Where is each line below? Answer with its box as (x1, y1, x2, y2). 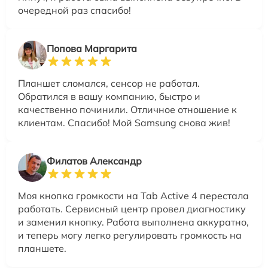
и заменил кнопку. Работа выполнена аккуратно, (18, 216, 249, 229)
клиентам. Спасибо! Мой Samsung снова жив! (18, 117, 230, 129)
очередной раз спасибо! (18, 4, 131, 17)
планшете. (18, 242, 66, 255)
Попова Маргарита (47, 42, 137, 55)
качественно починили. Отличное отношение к (18, 103, 237, 116)
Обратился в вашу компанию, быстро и (18, 90, 200, 103)
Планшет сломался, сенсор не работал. (18, 77, 200, 90)
